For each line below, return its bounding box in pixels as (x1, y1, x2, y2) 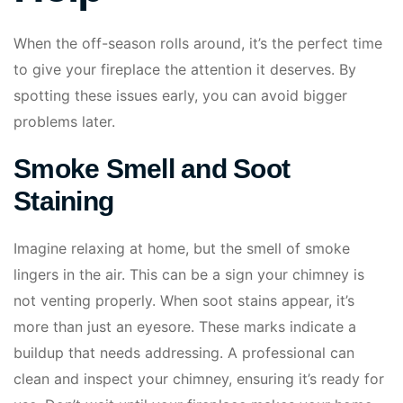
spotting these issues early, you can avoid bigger (13, 86, 347, 105)
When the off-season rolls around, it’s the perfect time (13, 34, 382, 53)
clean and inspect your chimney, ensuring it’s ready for (13, 370, 384, 389)
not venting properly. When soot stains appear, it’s (13, 291, 354, 310)
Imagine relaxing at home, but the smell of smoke (13, 239, 350, 258)
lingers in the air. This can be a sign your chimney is (13, 265, 364, 284)
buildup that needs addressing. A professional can (13, 344, 354, 363)
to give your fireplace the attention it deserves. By (13, 60, 356, 79)
